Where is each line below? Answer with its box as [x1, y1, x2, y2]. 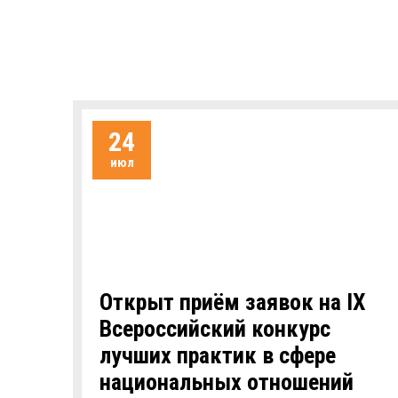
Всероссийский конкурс [99, 315, 330, 342]
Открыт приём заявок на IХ [99, 289, 366, 315]
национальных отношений [99, 369, 354, 395]
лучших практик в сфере [99, 342, 336, 369]
